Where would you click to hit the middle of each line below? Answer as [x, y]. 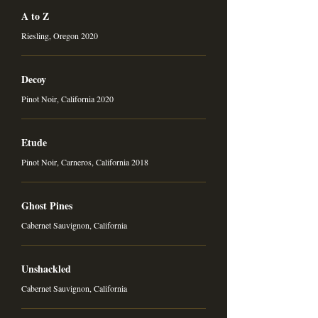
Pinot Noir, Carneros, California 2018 [85, 162]
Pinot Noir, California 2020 [67, 99]
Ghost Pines [47, 205]
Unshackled [46, 269]
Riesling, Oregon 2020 [60, 35]
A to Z [35, 16]
